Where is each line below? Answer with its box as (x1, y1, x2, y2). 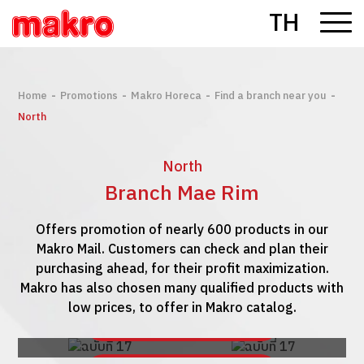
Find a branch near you (214, 87, 327, 105)
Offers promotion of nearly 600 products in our (36, 219, 328, 241)
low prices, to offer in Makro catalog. (67, 297, 297, 319)
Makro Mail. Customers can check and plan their (36, 239, 328, 261)
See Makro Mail (148, 311, 244, 334)
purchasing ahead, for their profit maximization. (35, 258, 329, 280)
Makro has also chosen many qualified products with (20, 278, 344, 300)
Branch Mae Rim (105, 177, 259, 210)
